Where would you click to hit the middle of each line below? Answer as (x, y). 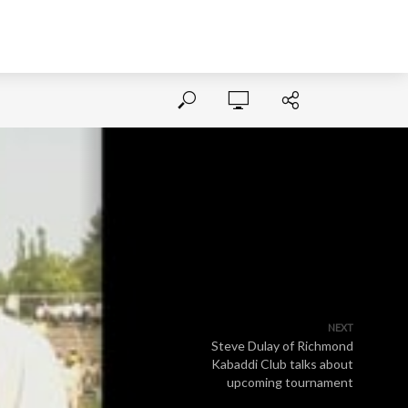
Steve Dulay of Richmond (282, 346)
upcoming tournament (290, 382)
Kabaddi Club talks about (282, 364)
